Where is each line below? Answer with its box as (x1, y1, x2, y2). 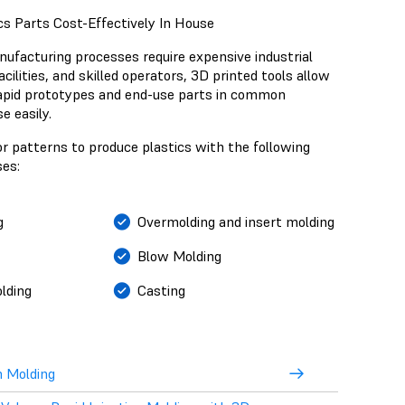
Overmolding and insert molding (137, 212, 334, 231)
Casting (137, 280, 185, 299)
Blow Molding (137, 246, 221, 265)
